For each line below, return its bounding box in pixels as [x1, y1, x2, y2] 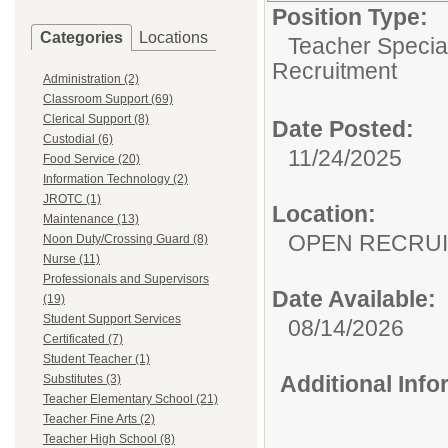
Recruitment [272, 58, 397, 89]
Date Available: [272, 286, 436, 312]
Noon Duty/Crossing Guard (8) [43, 232, 208, 246]
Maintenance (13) [43, 212, 139, 226]
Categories [40, 29, 123, 46]
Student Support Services [43, 312, 181, 326]
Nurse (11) [43, 252, 100, 266]
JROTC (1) [43, 192, 101, 206]
